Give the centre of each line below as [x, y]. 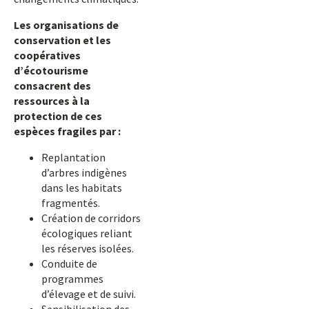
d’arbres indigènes [84, 172]
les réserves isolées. [88, 248]
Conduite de [69, 263]
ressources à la [52, 101]
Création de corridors [91, 218]
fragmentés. [71, 203]
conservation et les [62, 40]
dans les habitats [82, 188]
